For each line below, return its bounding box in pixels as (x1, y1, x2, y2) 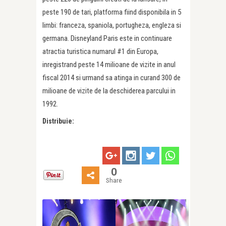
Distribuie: (42, 117, 74, 126)
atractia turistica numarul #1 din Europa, (42, 47, 158, 56)
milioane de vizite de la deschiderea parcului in (42, 86, 176, 96)
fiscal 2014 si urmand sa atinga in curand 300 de (42, 73, 181, 83)
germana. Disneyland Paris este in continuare (42, 34, 172, 43)
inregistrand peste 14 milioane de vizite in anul (42, 60, 176, 70)
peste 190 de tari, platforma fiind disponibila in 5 (42, 8, 181, 17)
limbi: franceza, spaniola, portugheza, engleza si (42, 21, 181, 30)
